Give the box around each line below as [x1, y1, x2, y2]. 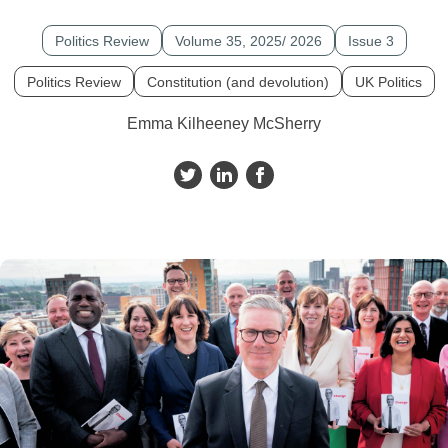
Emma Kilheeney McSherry [127, 115, 321, 132]
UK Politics [354, 74, 422, 90]
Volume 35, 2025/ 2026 [174, 33, 322, 49]
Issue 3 [347, 33, 394, 49]
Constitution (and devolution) [146, 74, 329, 90]
